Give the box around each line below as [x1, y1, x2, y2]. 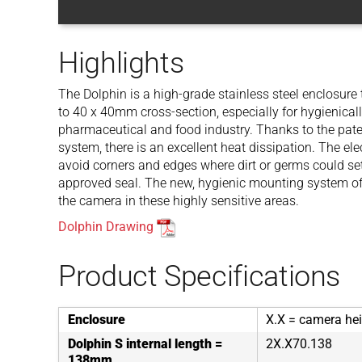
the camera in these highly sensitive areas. [58, 193, 299, 208]
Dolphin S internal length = [68, 336, 222, 351]
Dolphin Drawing [58, 219, 154, 234]
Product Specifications [58, 259, 341, 293]
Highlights [58, 46, 184, 80]
